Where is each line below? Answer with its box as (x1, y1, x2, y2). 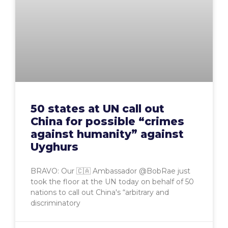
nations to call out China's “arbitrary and (31, 187, 169, 197)
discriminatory (31, 198, 80, 208)
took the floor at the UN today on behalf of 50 (31, 177, 194, 186)
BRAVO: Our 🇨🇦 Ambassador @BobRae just (31, 166, 190, 176)
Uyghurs (31, 140, 78, 153)
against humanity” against (31, 127, 184, 140)
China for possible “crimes (31, 115, 184, 128)
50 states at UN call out (31, 102, 164, 115)
